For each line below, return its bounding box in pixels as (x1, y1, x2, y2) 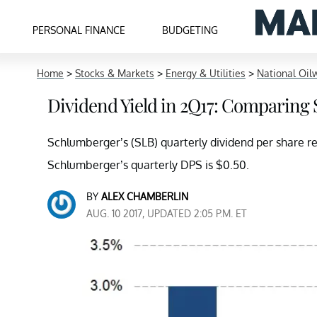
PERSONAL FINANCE (33, 23, 126, 36)
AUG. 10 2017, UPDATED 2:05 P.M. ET (86, 207, 247, 219)
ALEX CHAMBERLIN (101, 190, 188, 202)
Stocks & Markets (75, 67, 154, 79)
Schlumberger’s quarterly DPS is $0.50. (47, 158, 249, 172)
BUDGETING (162, 23, 219, 36)
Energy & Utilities (166, 67, 246, 79)
